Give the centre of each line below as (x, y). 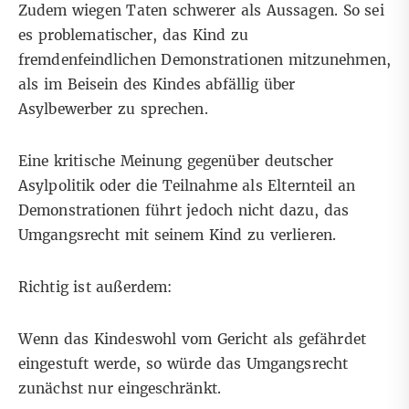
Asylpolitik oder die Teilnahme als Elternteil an (187, 186)
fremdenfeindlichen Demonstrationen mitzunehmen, (204, 60)
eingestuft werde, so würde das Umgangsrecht (184, 364)
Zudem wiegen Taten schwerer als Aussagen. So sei (201, 11)
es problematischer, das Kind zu (134, 36)
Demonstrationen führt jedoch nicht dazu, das (184, 211)
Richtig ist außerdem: (95, 288)
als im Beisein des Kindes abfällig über (157, 85)
